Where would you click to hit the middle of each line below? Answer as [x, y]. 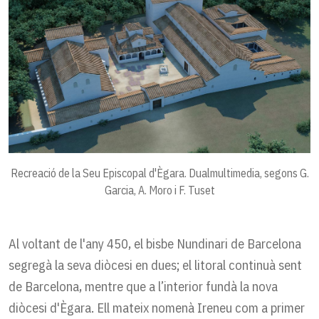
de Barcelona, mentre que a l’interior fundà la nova [143, 286]
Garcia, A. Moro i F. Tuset [159, 190]
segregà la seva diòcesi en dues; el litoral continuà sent [155, 265]
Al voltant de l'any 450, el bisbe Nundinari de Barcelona [155, 243]
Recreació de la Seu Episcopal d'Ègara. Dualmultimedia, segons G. [159, 173]
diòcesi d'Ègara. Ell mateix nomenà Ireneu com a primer [157, 307]
